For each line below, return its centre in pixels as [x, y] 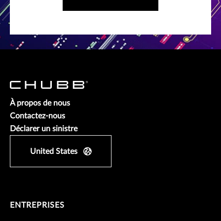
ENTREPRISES [37, 205]
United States [54, 152]
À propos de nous [40, 103]
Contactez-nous [37, 116]
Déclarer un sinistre [44, 129]
